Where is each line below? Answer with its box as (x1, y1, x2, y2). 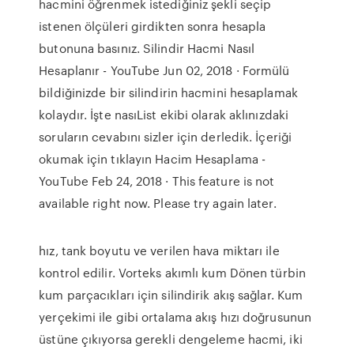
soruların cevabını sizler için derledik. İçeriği (39, 128, 292, 145)
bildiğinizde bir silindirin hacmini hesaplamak (39, 84, 298, 101)
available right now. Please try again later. (39, 194, 277, 212)
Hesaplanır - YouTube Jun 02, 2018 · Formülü (39, 62, 290, 79)
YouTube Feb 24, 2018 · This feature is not (39, 172, 275, 190)
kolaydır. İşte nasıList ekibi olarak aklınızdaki (39, 106, 289, 123)
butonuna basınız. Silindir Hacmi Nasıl (39, 40, 255, 57)
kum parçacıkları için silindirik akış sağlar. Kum (39, 286, 303, 303)
